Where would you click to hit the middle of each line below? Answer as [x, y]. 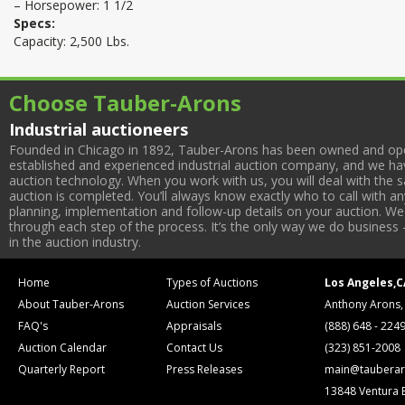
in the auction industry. [75, 242]
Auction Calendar [62, 348]
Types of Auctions [212, 283]
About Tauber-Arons [71, 304]
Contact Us [195, 348]
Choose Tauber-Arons [125, 103]
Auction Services [208, 304]
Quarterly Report [61, 369]
